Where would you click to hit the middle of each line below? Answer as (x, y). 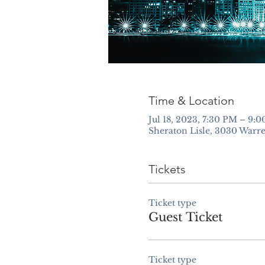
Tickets (167, 169)
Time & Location (191, 101)
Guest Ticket (185, 217)
